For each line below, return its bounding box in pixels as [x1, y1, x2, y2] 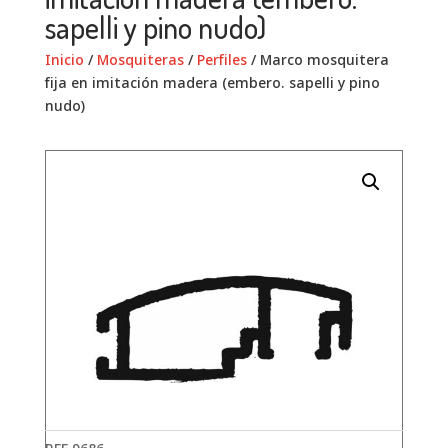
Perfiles [196, 50, 247, 69]
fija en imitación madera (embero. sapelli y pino [44, 73, 380, 92]
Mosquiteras [96, 50, 184, 69]
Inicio [44, 50, 84, 69]
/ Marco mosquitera [246, 50, 389, 69]
